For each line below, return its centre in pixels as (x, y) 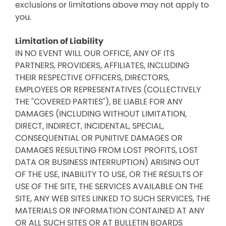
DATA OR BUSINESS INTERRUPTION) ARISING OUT (107, 162)
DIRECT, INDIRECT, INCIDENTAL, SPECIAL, (90, 126)
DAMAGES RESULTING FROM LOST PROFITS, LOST (107, 150)
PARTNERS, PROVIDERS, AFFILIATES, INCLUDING (102, 65)
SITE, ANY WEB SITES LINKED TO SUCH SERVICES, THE (113, 199)
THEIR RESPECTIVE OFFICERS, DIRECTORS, (92, 77)
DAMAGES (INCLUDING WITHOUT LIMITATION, (101, 114)
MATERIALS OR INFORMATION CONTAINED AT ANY (110, 211)
